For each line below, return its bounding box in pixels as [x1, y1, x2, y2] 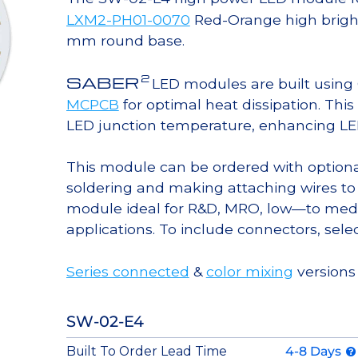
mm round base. [66, 32, 185, 50]
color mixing [205, 262, 293, 280]
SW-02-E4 [66, 311, 144, 331]
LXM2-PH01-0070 [66, 11, 190, 29]
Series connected [66, 262, 189, 280]
